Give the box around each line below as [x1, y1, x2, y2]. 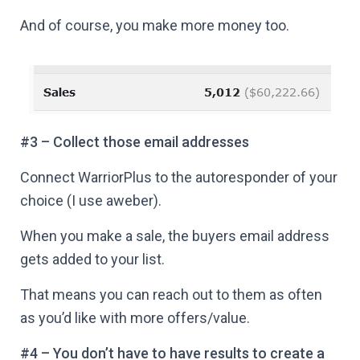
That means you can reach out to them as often [20, 286, 322, 303]
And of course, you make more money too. [20, 17, 289, 34]
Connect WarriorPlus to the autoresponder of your [20, 169, 337, 186]
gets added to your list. [20, 251, 165, 268]
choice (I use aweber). [20, 192, 162, 209]
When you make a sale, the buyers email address [20, 227, 329, 244]
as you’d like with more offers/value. [20, 309, 250, 326]
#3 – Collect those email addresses [20, 133, 249, 150]
